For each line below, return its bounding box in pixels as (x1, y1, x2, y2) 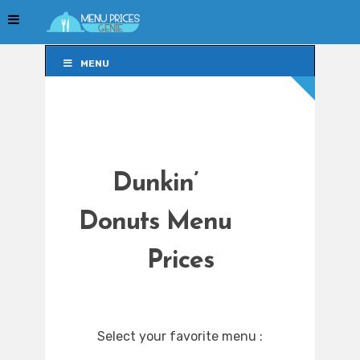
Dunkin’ (112, 171, 198, 198)
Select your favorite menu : (97, 329, 263, 345)
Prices (146, 248, 214, 275)
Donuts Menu (79, 210, 231, 236)
